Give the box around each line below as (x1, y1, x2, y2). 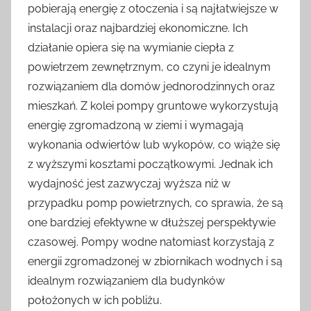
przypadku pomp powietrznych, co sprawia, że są (28, 196, 283, 210)
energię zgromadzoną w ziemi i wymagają (28, 119, 244, 132)
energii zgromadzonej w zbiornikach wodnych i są (28, 255, 283, 268)
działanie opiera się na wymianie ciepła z (28, 41, 234, 54)
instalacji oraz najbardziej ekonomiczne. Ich (28, 22, 248, 35)
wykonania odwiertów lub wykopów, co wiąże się (28, 138, 280, 151)
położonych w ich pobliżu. (28, 294, 162, 307)
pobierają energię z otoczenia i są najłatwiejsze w (28, 2, 278, 15)
